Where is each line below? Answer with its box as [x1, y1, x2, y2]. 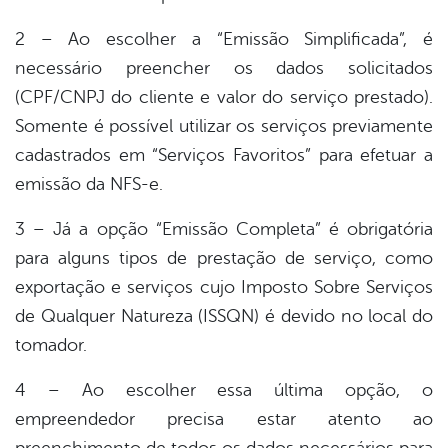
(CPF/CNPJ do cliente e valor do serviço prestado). [15, 87, 433, 108]
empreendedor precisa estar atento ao [15, 409, 433, 430]
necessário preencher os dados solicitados [15, 58, 433, 79]
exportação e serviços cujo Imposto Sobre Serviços [15, 277, 433, 298]
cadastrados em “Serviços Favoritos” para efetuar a [15, 145, 433, 166]
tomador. [15, 335, 92, 356]
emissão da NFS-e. [15, 174, 168, 195]
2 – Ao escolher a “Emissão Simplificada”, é [15, 29, 433, 50]
